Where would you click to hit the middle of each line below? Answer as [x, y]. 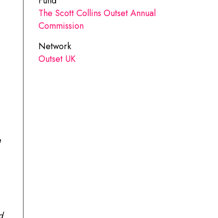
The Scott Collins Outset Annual [97, 13]
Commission [61, 26]
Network [55, 46]
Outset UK [57, 59]
